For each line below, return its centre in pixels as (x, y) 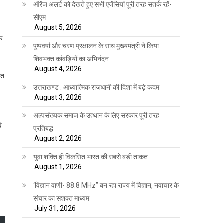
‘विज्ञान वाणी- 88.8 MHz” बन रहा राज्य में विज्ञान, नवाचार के (106, 185)
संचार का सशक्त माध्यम (61, 198)
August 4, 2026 (58, 68)
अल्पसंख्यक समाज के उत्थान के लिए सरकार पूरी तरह (97, 115)
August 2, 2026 (58, 138)
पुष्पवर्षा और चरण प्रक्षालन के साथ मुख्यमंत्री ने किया (96, 46)
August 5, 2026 (58, 27)
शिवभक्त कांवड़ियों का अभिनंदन (71, 58)
